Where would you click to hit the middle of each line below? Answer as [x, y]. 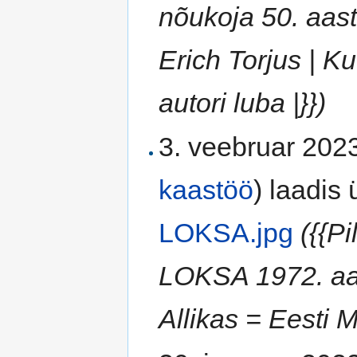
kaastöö [206, 190]
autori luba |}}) [243, 102]
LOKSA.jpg [226, 233]
